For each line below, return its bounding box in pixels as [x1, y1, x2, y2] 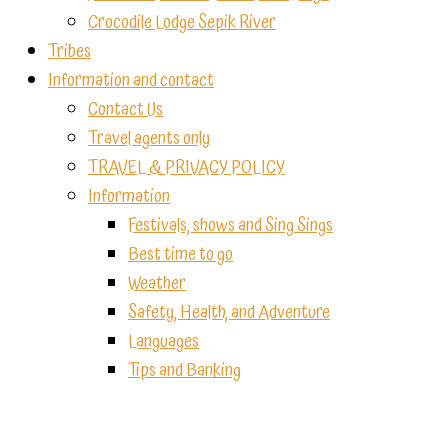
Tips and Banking [128, 356, 241, 385]
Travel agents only [88, 124, 210, 153]
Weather [128, 269, 186, 298]
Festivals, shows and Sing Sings [128, 211, 333, 240]
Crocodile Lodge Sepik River [88, 8, 276, 37]
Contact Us [88, 95, 163, 124]
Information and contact [48, 66, 214, 95]
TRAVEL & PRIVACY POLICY [88, 153, 285, 182]
